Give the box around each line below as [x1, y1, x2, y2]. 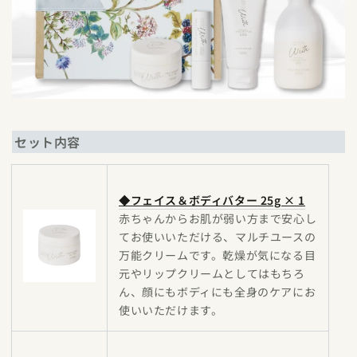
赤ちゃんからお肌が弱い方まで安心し [119, 210, 317, 226]
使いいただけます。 [119, 302, 223, 318]
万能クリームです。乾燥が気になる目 [119, 247, 316, 263]
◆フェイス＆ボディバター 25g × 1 [119, 192, 305, 208]
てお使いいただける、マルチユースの [119, 229, 316, 245]
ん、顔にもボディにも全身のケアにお [119, 284, 316, 300]
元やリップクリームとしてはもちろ [119, 265, 305, 281]
